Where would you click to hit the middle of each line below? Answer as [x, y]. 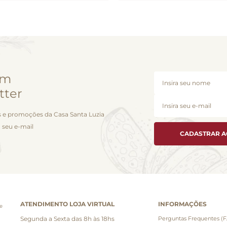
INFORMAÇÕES [182, 204]
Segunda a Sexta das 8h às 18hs [67, 218]
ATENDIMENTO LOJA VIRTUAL [67, 204]
